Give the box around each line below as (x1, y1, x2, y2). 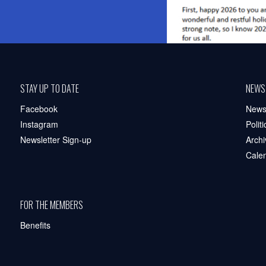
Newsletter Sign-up (20, 133, 91, 145)
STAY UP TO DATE (20, 81, 79, 96)
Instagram (20, 118, 58, 130)
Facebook (20, 102, 58, 115)
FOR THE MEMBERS (20, 197, 83, 212)
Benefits (20, 218, 50, 231)
